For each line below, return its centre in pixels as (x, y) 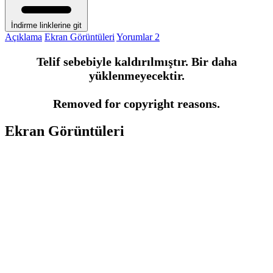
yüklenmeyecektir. (136, 75)
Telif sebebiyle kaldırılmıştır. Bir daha (136, 61)
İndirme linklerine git (46, 25)
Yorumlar (136, 37)
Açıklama (23, 37)
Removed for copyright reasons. (136, 103)
